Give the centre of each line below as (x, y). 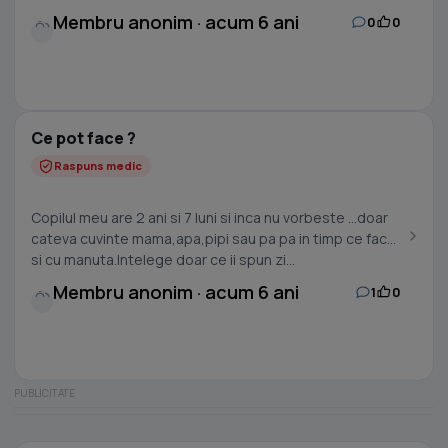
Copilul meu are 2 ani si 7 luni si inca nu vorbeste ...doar (209, 217)
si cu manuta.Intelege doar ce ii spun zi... (163, 259)
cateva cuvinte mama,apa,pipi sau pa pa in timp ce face (213, 238)
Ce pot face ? (83, 138)
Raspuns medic (98, 165)
